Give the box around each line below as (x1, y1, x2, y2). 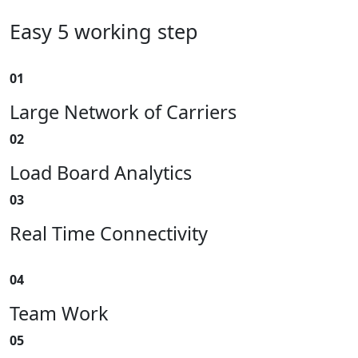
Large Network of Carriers (10, 98, 237, 125)
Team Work (10, 300, 109, 326)
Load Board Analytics (10, 159, 192, 185)
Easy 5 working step (10, 17, 198, 45)
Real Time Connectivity (10, 220, 208, 246)
